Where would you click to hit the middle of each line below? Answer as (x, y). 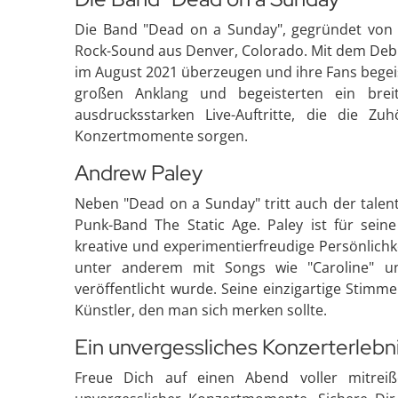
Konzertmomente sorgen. (161, 136)
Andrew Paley (139, 173)
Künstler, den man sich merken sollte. (201, 310)
